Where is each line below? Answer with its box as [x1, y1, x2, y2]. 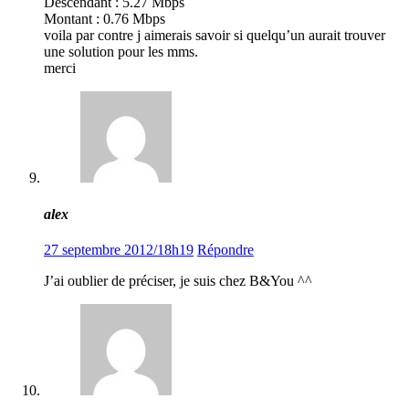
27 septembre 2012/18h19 [44, 241, 194, 257]
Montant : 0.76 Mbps [44, 11, 165, 27]
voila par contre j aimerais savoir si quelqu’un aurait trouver [44, 27, 385, 44]
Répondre [197, 241, 254, 257]
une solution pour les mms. [44, 44, 198, 60]
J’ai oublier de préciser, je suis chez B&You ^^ [44, 272, 312, 288]
